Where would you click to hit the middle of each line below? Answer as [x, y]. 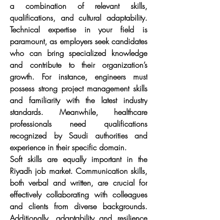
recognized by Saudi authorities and [79, 136]
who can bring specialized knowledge [79, 53]
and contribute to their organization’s [79, 65]
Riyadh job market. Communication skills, [79, 171]
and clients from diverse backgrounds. [79, 206]
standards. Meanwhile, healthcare [79, 112]
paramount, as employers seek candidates [79, 41]
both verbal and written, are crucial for [79, 183]
